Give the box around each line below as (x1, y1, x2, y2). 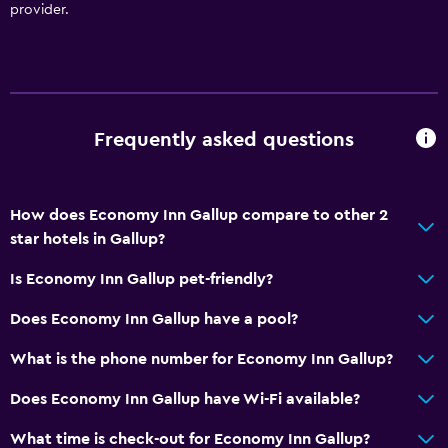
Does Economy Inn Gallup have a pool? (10, 310, 298, 327)
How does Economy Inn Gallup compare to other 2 (10, 206, 388, 223)
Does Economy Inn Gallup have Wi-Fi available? (10, 390, 360, 407)
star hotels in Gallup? (10, 230, 165, 247)
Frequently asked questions (94, 130, 354, 151)
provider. (10, 2, 69, 17)
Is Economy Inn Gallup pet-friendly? (10, 270, 273, 287)
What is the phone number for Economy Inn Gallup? (10, 350, 393, 367)
